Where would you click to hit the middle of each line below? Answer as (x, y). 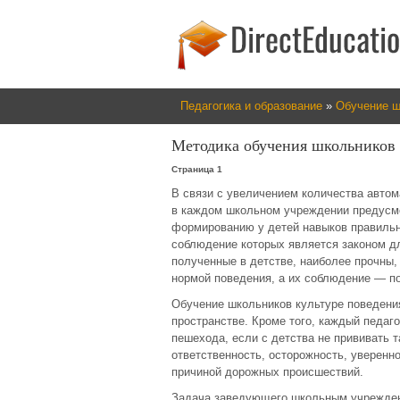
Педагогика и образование (251, 106)
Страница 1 (197, 169)
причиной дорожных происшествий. (267, 372)
